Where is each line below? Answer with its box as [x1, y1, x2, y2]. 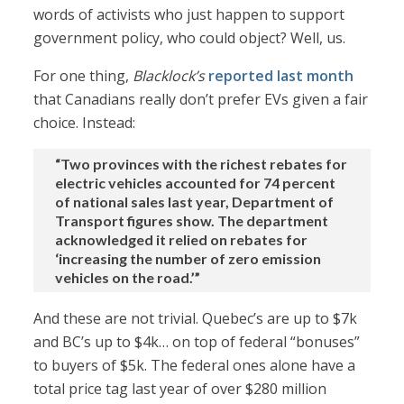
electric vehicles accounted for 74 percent [55, 174, 336, 192]
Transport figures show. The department [55, 212, 329, 230]
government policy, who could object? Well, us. [33, 28, 346, 49]
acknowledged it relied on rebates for [55, 231, 308, 249]
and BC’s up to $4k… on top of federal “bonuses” [33, 332, 361, 353]
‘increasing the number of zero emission [55, 250, 322, 268]
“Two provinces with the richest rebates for [55, 155, 348, 173]
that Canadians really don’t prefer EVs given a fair [33, 89, 369, 110]
